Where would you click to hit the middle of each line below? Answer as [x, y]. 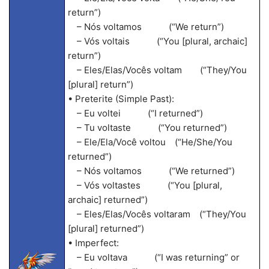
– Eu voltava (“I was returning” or [153, 257]
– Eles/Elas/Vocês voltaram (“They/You [157, 214]
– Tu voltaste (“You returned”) [147, 128]
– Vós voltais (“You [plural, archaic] [157, 41]
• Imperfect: [93, 243]
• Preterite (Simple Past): [121, 99]
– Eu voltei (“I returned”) [135, 113]
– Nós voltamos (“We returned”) [151, 171]
